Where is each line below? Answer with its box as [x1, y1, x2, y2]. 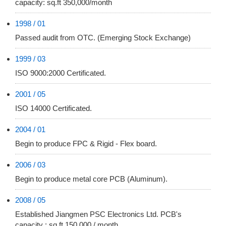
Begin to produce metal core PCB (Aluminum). [15, 175, 167, 184]
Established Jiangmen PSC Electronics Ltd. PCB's [15, 210, 182, 219]
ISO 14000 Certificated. [15, 104, 92, 113]
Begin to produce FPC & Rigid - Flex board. [15, 139, 157, 148]
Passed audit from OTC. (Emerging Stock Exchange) [15, 33, 191, 42]
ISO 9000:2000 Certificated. [15, 69, 106, 78]
